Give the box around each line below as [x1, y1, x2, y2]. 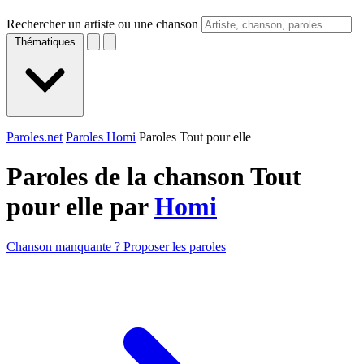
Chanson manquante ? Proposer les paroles [6, 239, 226, 253]
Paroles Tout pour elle [139, 130, 251, 144]
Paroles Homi [66, 130, 136, 144]
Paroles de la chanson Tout [6, 162, 301, 192]
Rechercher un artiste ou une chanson [6, 17, 198, 31]
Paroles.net [6, 130, 63, 144]
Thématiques [15, 36, 76, 48]
